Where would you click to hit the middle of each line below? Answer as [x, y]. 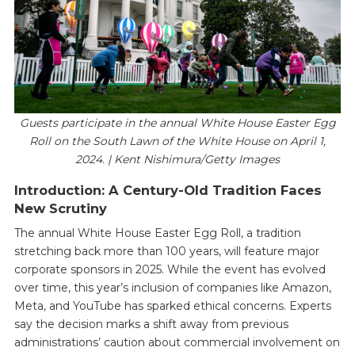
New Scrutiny [60, 209]
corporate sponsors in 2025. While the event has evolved [170, 270]
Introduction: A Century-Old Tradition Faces [168, 191]
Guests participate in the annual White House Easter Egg [177, 122]
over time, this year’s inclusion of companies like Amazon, [172, 288]
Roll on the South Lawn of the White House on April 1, [177, 141]
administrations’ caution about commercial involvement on [177, 343]
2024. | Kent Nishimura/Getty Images [177, 159]
